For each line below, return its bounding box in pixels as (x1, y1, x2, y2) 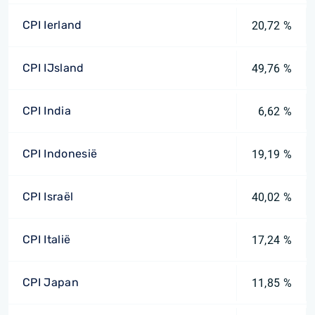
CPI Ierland (22, 18, 82, 32)
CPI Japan (22, 276, 79, 289)
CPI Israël (22, 190, 74, 203)
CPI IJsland (22, 61, 84, 75)
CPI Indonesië (22, 147, 98, 160)
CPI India (22, 104, 71, 117)
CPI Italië (22, 233, 71, 246)
